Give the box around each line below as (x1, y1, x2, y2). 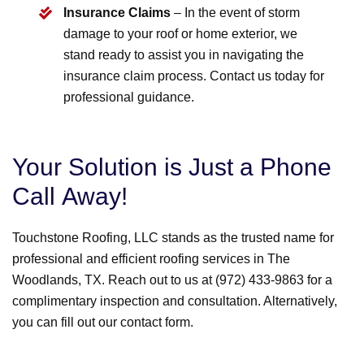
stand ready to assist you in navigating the (63, 48, 305, 63)
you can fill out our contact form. (12, 315, 193, 330)
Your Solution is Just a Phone (12, 154, 331, 181)
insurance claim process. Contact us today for (63, 69, 325, 84)
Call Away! (12, 183, 128, 210)
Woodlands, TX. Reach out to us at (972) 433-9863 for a (12, 273, 332, 288)
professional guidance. (63, 90, 195, 105)
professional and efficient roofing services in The (12, 252, 290, 266)
